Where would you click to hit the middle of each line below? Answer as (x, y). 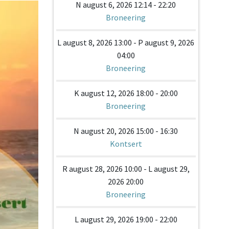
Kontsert (126, 144)
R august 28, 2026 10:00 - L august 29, (126, 169)
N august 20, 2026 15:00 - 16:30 (126, 131)
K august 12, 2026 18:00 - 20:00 (126, 93)
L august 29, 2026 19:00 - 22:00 (126, 219)
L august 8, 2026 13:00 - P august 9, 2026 (126, 42)
